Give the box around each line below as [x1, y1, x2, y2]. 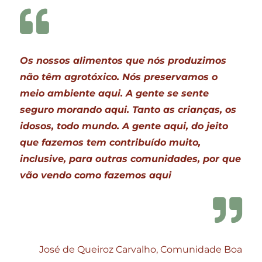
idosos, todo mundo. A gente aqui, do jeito [20, 120, 229, 132]
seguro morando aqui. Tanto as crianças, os [20, 104, 237, 115]
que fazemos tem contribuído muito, [20, 136, 201, 148]
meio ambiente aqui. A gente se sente [20, 87, 209, 99]
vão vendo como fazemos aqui [20, 169, 172, 181]
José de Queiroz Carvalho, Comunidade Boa [39, 243, 242, 255]
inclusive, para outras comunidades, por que [20, 153, 242, 164]
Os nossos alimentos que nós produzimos [20, 54, 227, 66]
